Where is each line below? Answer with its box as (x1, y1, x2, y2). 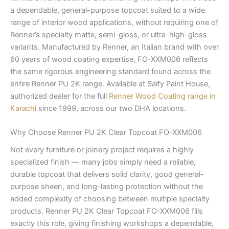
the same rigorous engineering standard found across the (10, 66, 211, 76)
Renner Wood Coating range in (109, 91, 216, 101)
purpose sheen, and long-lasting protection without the (10, 182, 203, 192)
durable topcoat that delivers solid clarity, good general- (10, 170, 204, 179)
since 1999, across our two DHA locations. (36, 103, 186, 113)
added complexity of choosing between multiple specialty (10, 194, 210, 204)
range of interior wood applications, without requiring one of (10, 17, 218, 27)
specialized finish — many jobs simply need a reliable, (10, 157, 196, 167)
